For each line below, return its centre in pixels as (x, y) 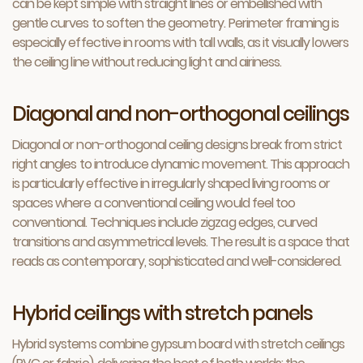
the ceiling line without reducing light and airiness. (147, 62)
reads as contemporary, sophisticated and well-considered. (177, 261)
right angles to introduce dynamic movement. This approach (181, 164)
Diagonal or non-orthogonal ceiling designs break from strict (177, 145)
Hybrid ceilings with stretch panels (162, 313)
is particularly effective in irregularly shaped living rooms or (171, 184)
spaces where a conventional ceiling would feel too (154, 203)
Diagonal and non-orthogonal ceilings (181, 114)
